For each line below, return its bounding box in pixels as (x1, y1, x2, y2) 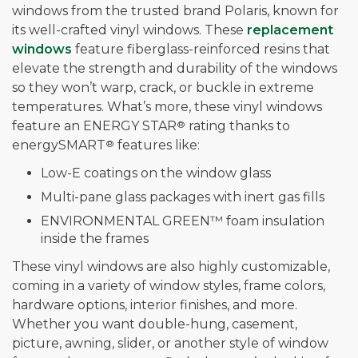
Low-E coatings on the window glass (41, 165, 271, 181)
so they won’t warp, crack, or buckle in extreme (12, 80, 314, 96)
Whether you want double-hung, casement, (12, 316, 297, 332)
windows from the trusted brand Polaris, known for (12, 3, 339, 19)
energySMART (12, 137, 105, 153)
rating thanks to (185, 118, 290, 134)
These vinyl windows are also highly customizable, (12, 259, 330, 275)
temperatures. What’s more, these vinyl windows (12, 99, 322, 115)
